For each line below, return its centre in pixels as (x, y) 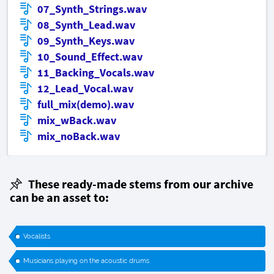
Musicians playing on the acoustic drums (86, 261)
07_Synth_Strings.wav (92, 9)
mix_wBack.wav (77, 120)
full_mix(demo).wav (86, 105)
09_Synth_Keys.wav (86, 41)
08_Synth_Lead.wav (86, 25)
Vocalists (37, 237)
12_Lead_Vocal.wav (85, 89)
